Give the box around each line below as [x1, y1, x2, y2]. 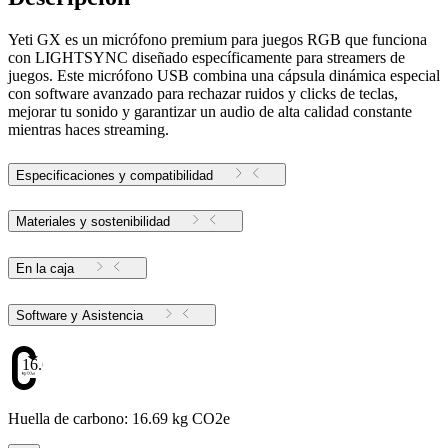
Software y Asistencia [82, 308, 143, 324]
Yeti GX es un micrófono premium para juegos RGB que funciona [8, 30, 427, 48]
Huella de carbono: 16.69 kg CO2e [8, 410, 230, 428]
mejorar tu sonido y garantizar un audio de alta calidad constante [8, 102, 412, 120]
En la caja [16, 261, 74, 277]
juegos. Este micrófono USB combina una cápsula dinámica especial [8, 66, 440, 84]
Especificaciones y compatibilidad [16, 167, 213, 183]
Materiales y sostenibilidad [16, 214, 170, 230]
